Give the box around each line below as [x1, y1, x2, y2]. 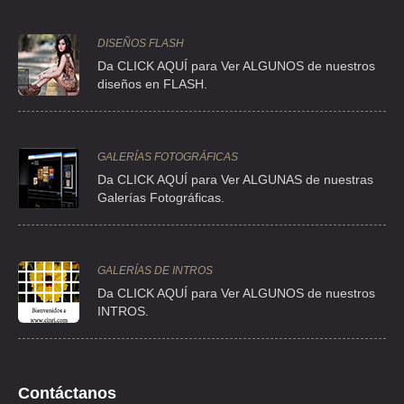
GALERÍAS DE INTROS [97, 264, 213, 278]
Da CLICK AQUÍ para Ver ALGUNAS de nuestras [97, 172, 373, 188]
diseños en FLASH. [97, 77, 207, 92]
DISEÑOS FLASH [97, 37, 184, 50]
